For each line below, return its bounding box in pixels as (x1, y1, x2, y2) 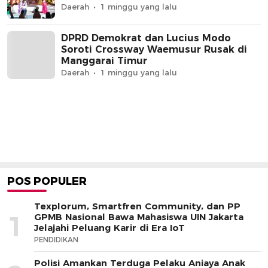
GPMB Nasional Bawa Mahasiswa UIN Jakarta (34, 211, 243, 223)
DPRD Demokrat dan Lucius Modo (61, 32, 231, 44)
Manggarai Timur (61, 55, 147, 67)
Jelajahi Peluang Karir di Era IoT (34, 221, 185, 233)
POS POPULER (7, 174, 87, 188)
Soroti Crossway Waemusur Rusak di (61, 44, 247, 56)
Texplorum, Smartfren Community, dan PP (34, 200, 240, 212)
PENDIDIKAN (34, 234, 78, 244)
